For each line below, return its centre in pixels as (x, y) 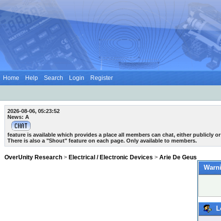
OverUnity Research (33, 157)
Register (102, 78)
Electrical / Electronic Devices (111, 157)
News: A (18, 117)
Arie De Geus (178, 157)
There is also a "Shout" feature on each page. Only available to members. (102, 141)
